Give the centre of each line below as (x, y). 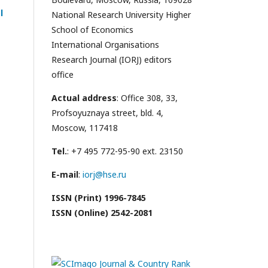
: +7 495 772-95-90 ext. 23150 (125, 151)
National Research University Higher (121, 14)
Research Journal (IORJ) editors (112, 59)
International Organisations (105, 44)
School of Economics (92, 29)
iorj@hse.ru (104, 174)
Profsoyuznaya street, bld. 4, (107, 112)
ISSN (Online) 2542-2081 (102, 212)
